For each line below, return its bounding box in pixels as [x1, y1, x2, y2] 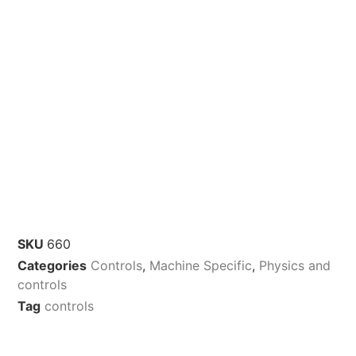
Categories [17, 257, 87, 273]
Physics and [259, 257, 331, 273]
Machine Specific [149, 257, 253, 273]
